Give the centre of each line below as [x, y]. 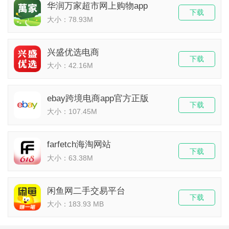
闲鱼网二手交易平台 [86, 191]
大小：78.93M [70, 19]
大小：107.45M [72, 112]
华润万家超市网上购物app [97, 6]
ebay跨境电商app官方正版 [98, 99]
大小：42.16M [70, 66]
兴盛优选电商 [73, 52]
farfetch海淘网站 [79, 145]
